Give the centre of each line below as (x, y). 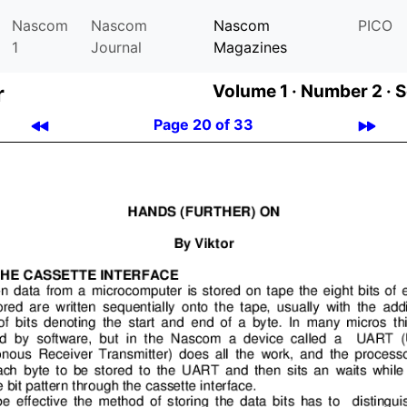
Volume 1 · (255, 91)
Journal (116, 47)
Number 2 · (346, 91)
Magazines (250, 47)
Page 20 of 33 (203, 124)
